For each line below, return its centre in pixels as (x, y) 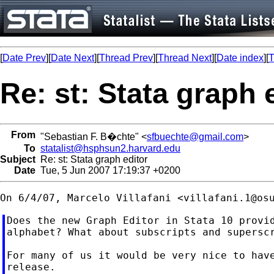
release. (31, 267)
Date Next (72, 58)
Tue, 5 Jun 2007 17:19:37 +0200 (108, 170)
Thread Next (185, 58)
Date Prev (24, 58)
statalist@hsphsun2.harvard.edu (110, 148)
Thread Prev (126, 58)
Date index (240, 58)
